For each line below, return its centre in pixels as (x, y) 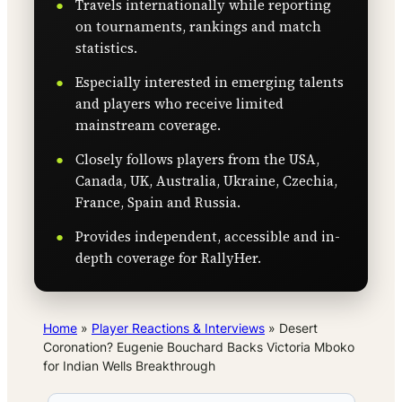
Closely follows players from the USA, (197, 160)
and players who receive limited (179, 104)
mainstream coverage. (148, 126)
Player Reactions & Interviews (178, 328)
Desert (298, 328)
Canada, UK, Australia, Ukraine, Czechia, (206, 181)
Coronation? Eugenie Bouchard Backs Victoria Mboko (199, 347)
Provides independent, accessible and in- (208, 237)
